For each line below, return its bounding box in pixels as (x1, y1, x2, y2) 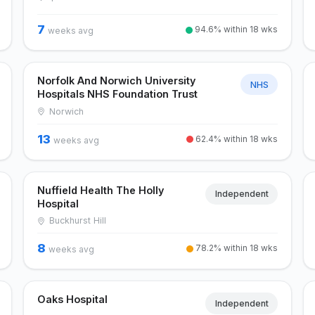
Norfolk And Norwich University (37, 75, 195, 87)
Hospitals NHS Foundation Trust (37, 88, 198, 101)
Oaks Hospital (37, 293, 108, 306)
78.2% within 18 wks (193, 243, 278, 254)
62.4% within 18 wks (193, 133, 278, 144)
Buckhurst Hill (46, 215, 107, 226)
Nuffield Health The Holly (37, 184, 164, 196)
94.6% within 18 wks (193, 24, 278, 35)
